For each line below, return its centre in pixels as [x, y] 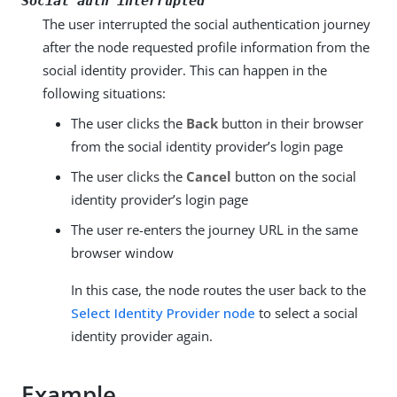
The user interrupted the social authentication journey [206, 23]
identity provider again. [142, 335]
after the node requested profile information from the [206, 47]
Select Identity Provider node [163, 312]
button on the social [294, 176]
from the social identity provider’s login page [207, 146]
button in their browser [291, 123]
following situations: [104, 93]
